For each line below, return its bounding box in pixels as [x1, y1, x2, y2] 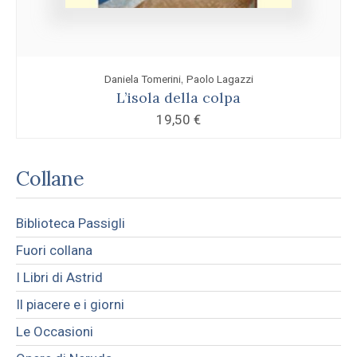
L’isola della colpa [116, 88, 241, 107]
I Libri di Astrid [16, 269, 103, 285]
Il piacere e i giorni [16, 296, 124, 312]
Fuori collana [16, 241, 92, 258]
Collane [16, 165, 84, 191]
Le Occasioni [16, 323, 93, 339]
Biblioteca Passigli [16, 214, 125, 231]
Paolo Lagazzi [186, 72, 253, 85]
